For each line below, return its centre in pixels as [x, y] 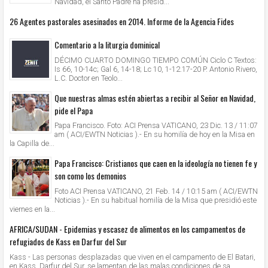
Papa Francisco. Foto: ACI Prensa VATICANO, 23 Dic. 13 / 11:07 [156, 126]
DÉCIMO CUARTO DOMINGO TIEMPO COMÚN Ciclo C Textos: [156, 60]
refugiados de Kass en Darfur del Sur [68, 242]
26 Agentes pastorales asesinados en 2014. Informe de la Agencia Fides [122, 22]
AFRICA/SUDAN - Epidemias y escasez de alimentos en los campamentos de [127, 229]
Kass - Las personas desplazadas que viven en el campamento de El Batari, [133, 257]
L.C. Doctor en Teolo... [89, 78]
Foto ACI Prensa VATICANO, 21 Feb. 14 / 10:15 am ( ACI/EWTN [156, 191]
